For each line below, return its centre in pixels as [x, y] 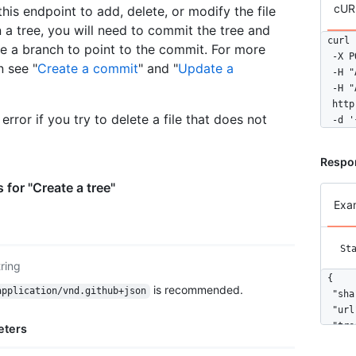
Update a [206, 69]
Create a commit [88, 69]
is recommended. [196, 290]
